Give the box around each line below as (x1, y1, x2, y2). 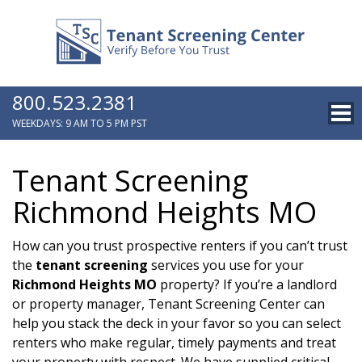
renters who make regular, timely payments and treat (12, 333, 336, 351)
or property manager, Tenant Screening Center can (12, 294, 325, 313)
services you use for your (148, 255, 304, 274)
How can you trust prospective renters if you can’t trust (12, 236, 347, 255)
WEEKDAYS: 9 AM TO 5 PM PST (12, 116, 147, 130)
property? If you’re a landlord (157, 275, 337, 293)
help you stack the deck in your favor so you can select (12, 314, 341, 332)
